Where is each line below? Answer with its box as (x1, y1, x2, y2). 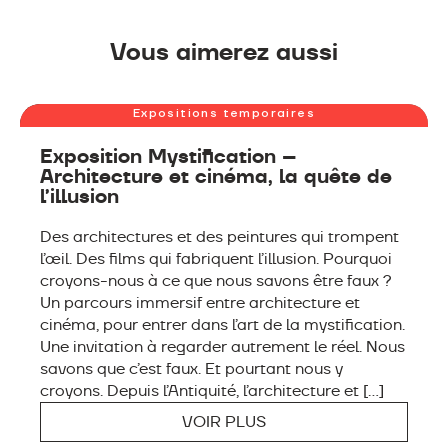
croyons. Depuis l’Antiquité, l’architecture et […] (40, 380, 384, 401)
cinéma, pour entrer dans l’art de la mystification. (40, 314, 405, 335)
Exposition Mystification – (40, 142, 297, 170)
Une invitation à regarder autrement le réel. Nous (40, 336, 405, 357)
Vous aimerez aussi (110, 35, 338, 68)
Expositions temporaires (132, 106, 316, 121)
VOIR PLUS (182, 411, 266, 432)
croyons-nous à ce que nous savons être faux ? (40, 270, 391, 291)
